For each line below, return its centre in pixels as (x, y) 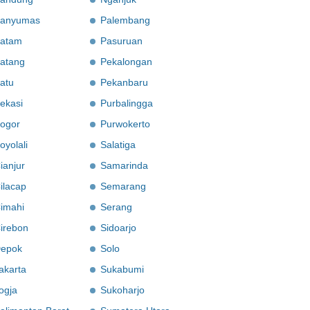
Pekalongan (126, 62)
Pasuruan (121, 41)
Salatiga (118, 145)
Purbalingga (127, 103)
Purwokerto (125, 124)
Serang (116, 207)
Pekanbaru (124, 82)
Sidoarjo (118, 228)
